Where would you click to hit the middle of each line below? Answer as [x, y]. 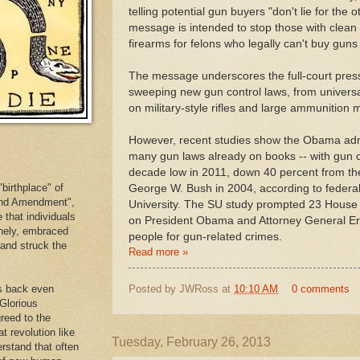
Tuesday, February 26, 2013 [191, 342]
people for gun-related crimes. [205, 236]
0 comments [320, 288]
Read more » [158, 252]
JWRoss [199, 288]
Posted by [154, 288]
